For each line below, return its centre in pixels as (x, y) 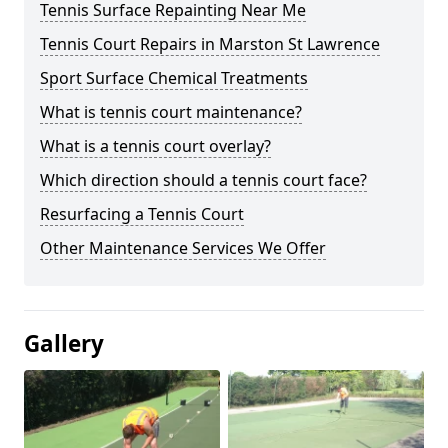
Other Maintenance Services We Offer (183, 248)
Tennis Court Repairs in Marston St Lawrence (210, 44)
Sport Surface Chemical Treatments (174, 78)
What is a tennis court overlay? (155, 146)
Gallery (64, 343)
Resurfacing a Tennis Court (142, 214)
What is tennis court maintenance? (171, 112)
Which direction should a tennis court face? (203, 180)
